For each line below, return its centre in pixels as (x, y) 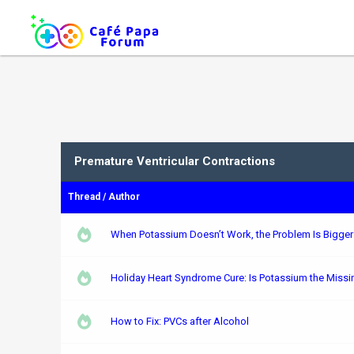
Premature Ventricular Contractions (174, 161)
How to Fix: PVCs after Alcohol (179, 321)
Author (124, 197)
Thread (84, 197)
